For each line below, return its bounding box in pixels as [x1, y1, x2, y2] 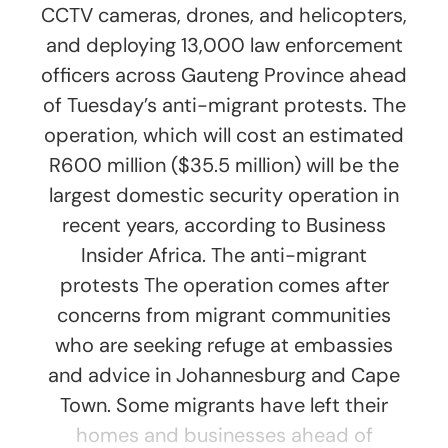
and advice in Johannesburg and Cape [48, 362, 400, 389]
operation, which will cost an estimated [44, 122, 404, 149]
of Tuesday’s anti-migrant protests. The [42, 92, 406, 119]
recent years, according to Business [62, 212, 386, 239]
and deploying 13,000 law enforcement [45, 32, 403, 59]
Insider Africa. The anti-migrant [81, 242, 367, 269]
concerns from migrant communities [57, 302, 391, 329]
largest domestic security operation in [49, 182, 399, 209]
